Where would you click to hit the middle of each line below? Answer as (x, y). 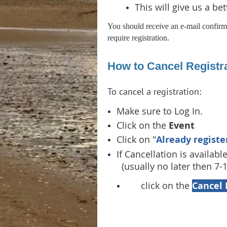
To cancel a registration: (154, 92)
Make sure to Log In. (160, 111)
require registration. (138, 38)
